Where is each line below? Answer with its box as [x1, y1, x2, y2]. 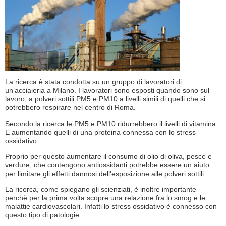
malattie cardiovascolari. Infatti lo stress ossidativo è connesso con [5, 202, 217, 211]
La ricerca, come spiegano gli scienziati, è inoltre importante [5, 185, 196, 194]
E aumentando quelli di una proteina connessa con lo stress [5, 128, 196, 136]
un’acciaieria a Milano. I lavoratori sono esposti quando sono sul [5, 86, 209, 95]
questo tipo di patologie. [5, 211, 81, 219]
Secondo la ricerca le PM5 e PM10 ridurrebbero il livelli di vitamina [5, 119, 216, 128]
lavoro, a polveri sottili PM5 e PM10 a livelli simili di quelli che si [5, 95, 205, 103]
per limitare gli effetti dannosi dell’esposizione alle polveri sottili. [5, 169, 206, 178]
